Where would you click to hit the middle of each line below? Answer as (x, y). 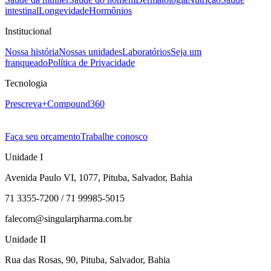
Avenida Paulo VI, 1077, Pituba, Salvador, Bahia (99, 178)
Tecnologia (26, 83)
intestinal (22, 11)
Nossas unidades (90, 52)
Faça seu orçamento (43, 137)
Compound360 (76, 104)
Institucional (28, 31)
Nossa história (32, 52)
